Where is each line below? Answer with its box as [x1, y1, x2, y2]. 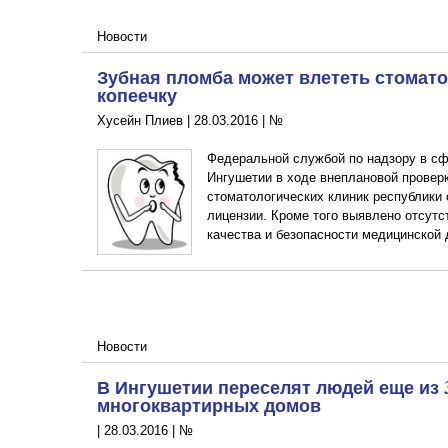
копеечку [97, 82, 177, 109]
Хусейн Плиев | [97, 113, 194, 129]
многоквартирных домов [97, 392, 321, 419]
